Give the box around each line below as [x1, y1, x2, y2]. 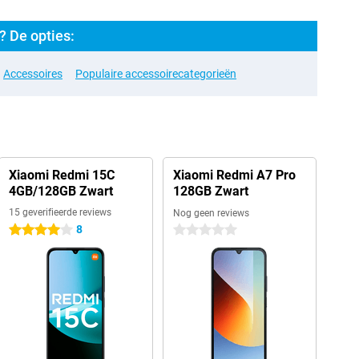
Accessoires [3, 67, 63, 80]
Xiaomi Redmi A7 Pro [172, 167, 296, 183]
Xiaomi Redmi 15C [8, 167, 115, 183]
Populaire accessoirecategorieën [75, 67, 236, 80]
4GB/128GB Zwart [8, 184, 113, 199]
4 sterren [8, 224, 53, 236]
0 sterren [172, 224, 217, 236]
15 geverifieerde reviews [8, 207, 111, 218]
